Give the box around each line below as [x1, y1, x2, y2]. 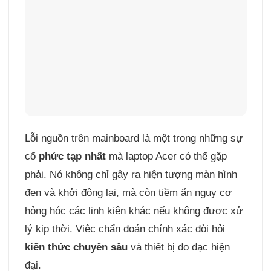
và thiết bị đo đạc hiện [127, 241, 230, 253]
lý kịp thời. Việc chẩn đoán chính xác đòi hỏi [24, 223, 225, 235]
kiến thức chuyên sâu [24, 241, 128, 253]
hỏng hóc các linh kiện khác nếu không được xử [24, 204, 243, 217]
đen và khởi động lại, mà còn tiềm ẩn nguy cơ [24, 186, 232, 198]
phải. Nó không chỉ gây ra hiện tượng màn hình [24, 168, 237, 180]
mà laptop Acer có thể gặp [105, 150, 227, 162]
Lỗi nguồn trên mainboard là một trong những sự [24, 132, 243, 144]
